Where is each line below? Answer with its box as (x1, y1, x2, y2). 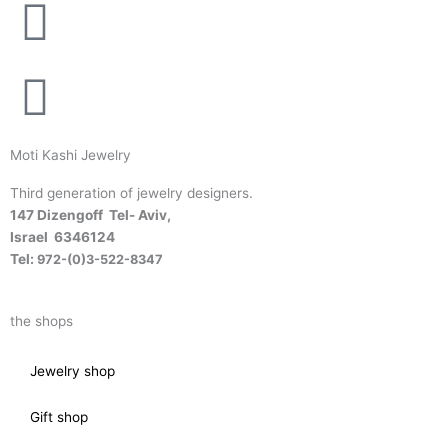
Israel (10, 228, 54, 245)
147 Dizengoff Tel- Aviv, (10, 206, 171, 223)
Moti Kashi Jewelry (10, 146, 131, 163)
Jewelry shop (30, 362, 115, 379)
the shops (10, 312, 73, 329)
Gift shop (30, 408, 88, 425)
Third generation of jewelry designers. (10, 184, 253, 201)
